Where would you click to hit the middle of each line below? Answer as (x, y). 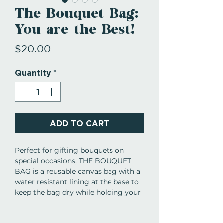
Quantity (33, 73)
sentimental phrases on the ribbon (75, 213)
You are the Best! (75, 30)
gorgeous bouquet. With (58, 203)
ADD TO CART (79, 124)
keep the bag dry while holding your (78, 192)
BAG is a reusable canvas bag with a (78, 171)
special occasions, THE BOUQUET (73, 161)
